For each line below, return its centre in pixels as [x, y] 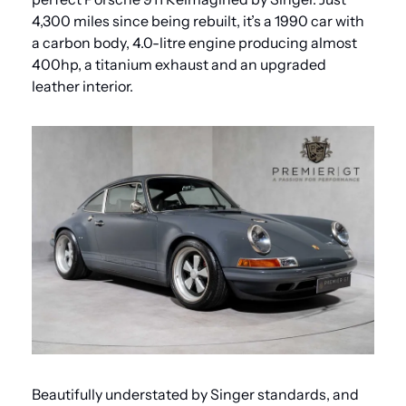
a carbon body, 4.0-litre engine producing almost [194, 42]
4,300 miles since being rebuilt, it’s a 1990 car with [198, 20]
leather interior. [82, 86]
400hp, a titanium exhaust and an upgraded [179, 64]
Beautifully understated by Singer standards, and [195, 394]
